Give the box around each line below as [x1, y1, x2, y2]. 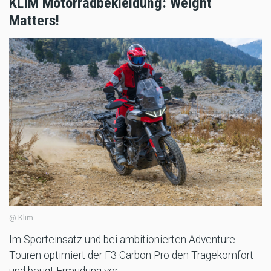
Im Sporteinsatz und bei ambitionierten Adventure [9, 233, 235, 246]
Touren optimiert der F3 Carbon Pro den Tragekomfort [9, 249, 253, 262]
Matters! [9, 11, 59, 30]
